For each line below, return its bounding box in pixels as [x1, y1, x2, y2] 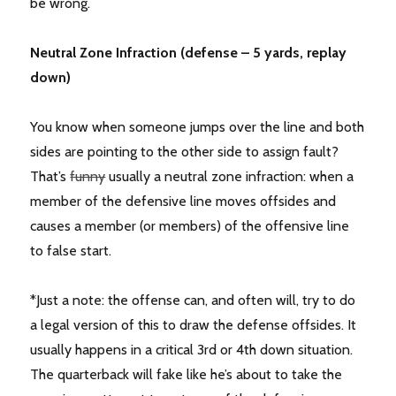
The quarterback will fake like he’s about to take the [30, 366, 343, 384]
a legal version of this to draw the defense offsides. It [30, 316, 357, 334]
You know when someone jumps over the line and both [30, 118, 365, 136]
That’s [30, 168, 71, 186]
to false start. [30, 242, 112, 260]
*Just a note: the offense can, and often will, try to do [30, 292, 356, 309]
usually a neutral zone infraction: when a [105, 168, 354, 186]
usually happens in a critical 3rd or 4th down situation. [30, 341, 354, 359]
